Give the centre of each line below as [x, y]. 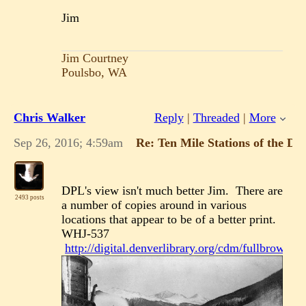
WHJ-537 [86, 234]
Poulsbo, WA [95, 72]
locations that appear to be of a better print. [169, 220]
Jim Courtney [95, 58]
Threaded [216, 118]
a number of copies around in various [154, 205]
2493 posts [29, 198]
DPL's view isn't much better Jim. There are [172, 191]
